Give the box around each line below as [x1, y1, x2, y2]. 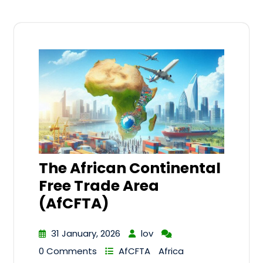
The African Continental [39, 158, 221, 179]
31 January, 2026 [51, 227, 120, 240]
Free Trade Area [39, 176, 159, 197]
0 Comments [39, 245, 97, 258]
